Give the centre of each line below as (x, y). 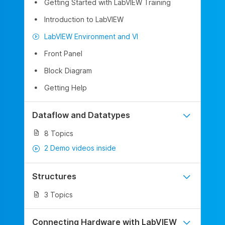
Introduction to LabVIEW (84, 19)
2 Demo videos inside (80, 148)
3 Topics (59, 194)
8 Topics (59, 133)
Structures (54, 176)
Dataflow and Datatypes (81, 115)
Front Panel (63, 53)
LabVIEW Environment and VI (91, 36)
